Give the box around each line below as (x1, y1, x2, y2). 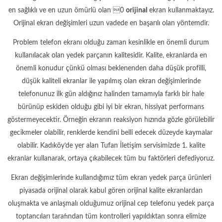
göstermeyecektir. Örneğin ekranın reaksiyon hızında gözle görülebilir (7, 116, 215, 123)
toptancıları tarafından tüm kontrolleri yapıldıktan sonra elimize (16, 213, 206, 220)
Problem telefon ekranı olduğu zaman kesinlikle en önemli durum (13, 39, 209, 46)
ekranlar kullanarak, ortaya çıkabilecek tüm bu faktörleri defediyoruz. (7, 155, 215, 162)
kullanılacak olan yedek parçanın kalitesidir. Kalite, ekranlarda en (15, 52, 207, 59)
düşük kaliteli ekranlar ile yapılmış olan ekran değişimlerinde (21, 77, 201, 85)
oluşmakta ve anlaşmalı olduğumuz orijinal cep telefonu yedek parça (8, 200, 214, 207)
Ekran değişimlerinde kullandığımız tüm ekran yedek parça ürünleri (11, 174, 211, 181)
